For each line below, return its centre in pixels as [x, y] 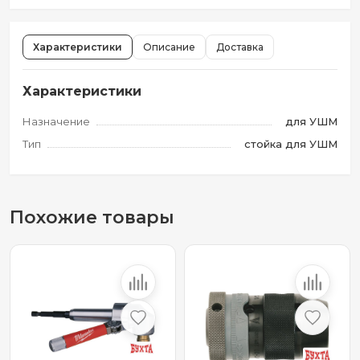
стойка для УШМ [291, 144]
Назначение [56, 121]
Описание [169, 47]
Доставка [240, 47]
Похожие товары [92, 217]
